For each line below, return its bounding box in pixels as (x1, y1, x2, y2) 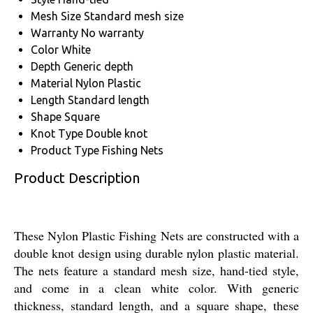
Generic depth (64, 60, 133, 73)
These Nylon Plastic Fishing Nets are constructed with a (14, 227, 299, 245)
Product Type (31, 144, 99, 157)
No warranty (81, 27, 144, 40)
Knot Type (31, 127, 83, 140)
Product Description (14, 170, 140, 187)
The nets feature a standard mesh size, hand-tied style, (14, 262, 299, 279)
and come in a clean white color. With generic (14, 279, 299, 297)
